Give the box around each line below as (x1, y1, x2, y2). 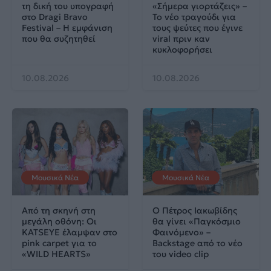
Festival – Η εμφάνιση (22, 22, 113, 33)
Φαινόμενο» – (152, 226, 211, 238)
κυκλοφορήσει (152, 44, 212, 55)
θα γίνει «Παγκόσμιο (152, 215, 241, 227)
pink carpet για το (22, 237, 97, 249)
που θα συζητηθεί (22, 33, 96, 44)
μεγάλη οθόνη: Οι (22, 215, 97, 227)
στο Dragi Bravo (22, 11, 88, 22)
